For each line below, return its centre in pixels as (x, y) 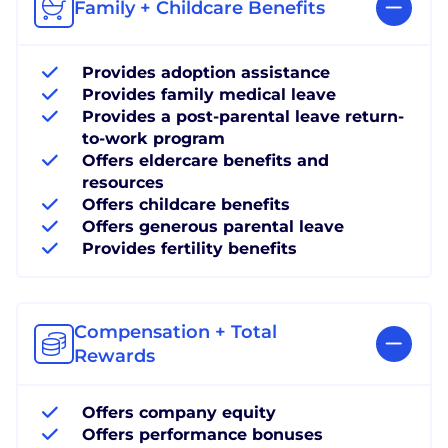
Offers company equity (179, 412)
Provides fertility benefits (189, 248)
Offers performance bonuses (202, 434)
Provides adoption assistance (206, 72)
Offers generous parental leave (213, 226)
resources (123, 182)
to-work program (153, 138)
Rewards (114, 355)
